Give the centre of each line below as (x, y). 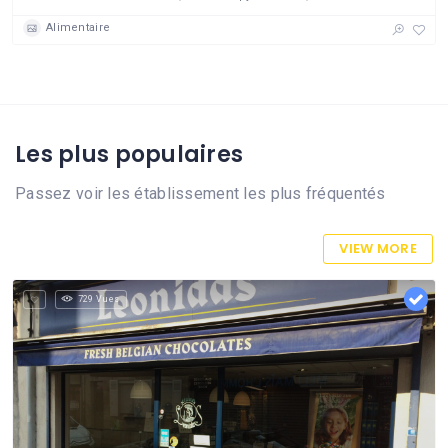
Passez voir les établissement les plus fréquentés (200, 194)
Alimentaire (78, 28)
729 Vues (98, 298)
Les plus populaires (129, 155)
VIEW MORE (378, 248)
